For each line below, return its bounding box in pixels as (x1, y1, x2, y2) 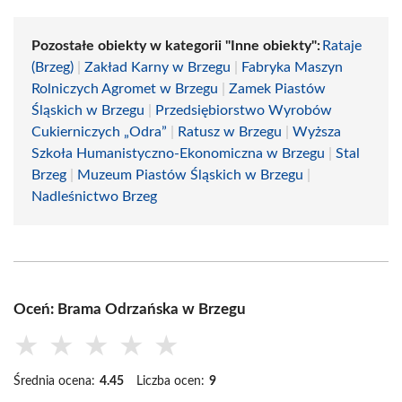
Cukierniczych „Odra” (31, 125, 167, 139)
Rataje (322, 39, 362, 53)
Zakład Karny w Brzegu (84, 60, 231, 74)
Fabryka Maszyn (241, 60, 343, 74)
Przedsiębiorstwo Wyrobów (155, 103, 332, 118)
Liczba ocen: (136, 375, 205, 388)
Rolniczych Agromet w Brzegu (31, 82, 218, 96)
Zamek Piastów (229, 82, 326, 96)
